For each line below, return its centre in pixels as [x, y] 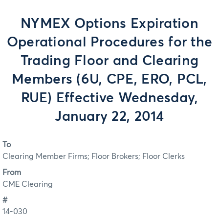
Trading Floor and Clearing [109, 61]
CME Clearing [28, 184]
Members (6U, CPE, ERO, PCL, [109, 80]
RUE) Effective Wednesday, [109, 98]
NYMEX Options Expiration [109, 24]
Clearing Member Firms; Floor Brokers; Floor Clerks [94, 157]
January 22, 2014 [109, 117]
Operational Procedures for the [109, 43]
